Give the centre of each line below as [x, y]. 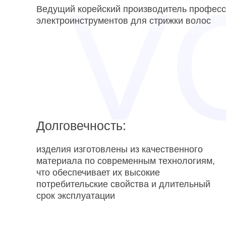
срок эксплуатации [76, 196]
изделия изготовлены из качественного [120, 149]
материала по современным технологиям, [126, 161]
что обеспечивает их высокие [98, 173]
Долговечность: [81, 126]
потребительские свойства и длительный [123, 184]
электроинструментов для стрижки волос [124, 21]
